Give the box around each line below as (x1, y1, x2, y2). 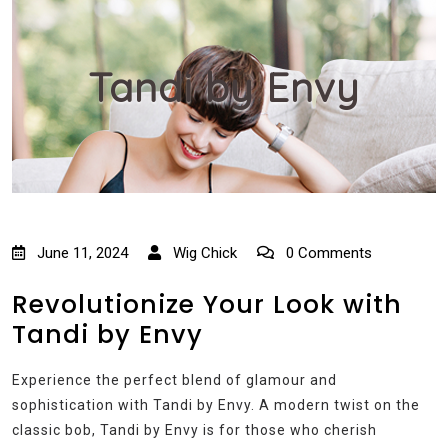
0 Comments (282, 244, 372, 263)
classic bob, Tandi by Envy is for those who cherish (12, 422, 377, 439)
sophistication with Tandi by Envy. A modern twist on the (12, 397, 420, 414)
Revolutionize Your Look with (12, 287, 402, 323)
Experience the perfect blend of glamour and (12, 372, 337, 389)
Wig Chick (169, 244, 237, 263)
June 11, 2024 (33, 244, 132, 263)
